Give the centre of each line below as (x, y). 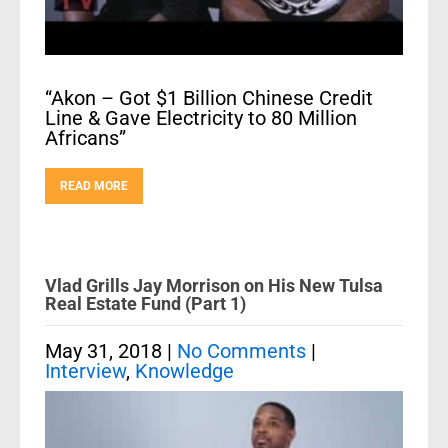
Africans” (85, 137)
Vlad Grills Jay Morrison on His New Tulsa (214, 285)
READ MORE (94, 185)
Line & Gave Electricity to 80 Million (201, 117)
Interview (85, 371)
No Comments (241, 351)
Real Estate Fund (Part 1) (145, 303)
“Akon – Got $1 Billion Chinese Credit (209, 97)
